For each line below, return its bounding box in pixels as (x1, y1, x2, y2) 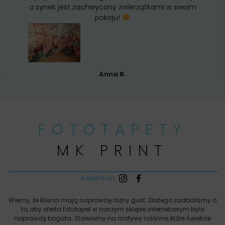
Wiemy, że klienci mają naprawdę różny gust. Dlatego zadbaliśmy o (9, 196, 216, 205)
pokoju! (95, 12, 123, 23)
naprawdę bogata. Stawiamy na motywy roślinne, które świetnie (14, 214, 211, 223)
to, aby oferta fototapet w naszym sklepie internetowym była (21, 205, 204, 214)
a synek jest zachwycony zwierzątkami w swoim (29, 2, 196, 12)
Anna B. (99, 69, 126, 79)
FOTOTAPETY (38, 119, 187, 140)
